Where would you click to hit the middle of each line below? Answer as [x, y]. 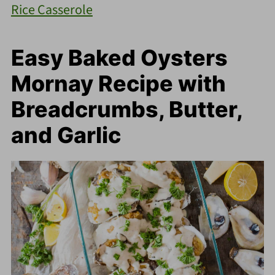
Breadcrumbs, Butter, [126, 109]
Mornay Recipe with [118, 83]
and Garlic [66, 135]
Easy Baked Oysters [119, 57]
